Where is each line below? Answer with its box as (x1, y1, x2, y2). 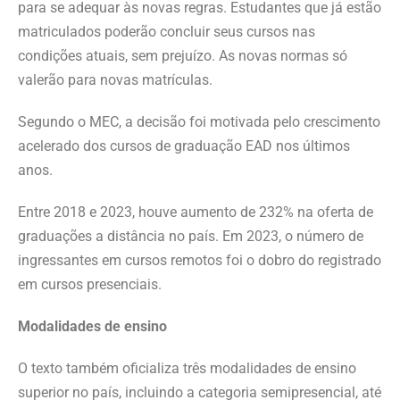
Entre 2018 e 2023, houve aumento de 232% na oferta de (18, 204, 373, 221)
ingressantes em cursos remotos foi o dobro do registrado (18, 252, 381, 270)
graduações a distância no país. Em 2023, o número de (18, 228, 363, 246)
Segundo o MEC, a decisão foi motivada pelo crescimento (18, 113, 380, 131)
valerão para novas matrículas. (18, 71, 212, 89)
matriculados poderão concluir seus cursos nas (18, 23, 315, 41)
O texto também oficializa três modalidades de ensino (18, 360, 356, 378)
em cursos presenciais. (18, 276, 162, 294)
